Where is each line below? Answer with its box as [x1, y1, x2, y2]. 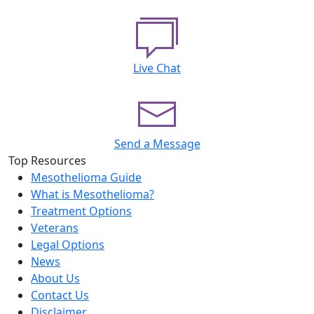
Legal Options [31, 237, 104, 252]
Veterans [31, 220, 78, 235]
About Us [31, 271, 80, 286]
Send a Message [114, 136, 200, 151]
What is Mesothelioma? [31, 186, 154, 202]
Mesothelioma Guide [31, 170, 142, 185]
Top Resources [8, 153, 86, 168]
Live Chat [133, 60, 181, 76]
